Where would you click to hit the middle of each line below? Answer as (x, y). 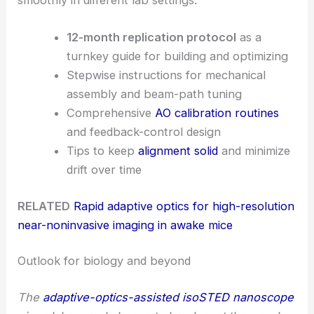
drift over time (104, 169)
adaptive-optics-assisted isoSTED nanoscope (169, 297)
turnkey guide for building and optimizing (177, 56)
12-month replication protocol (151, 37)
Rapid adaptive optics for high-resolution (184, 206)
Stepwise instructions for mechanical (166, 75)
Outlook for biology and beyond (104, 261)
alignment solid (178, 150)
